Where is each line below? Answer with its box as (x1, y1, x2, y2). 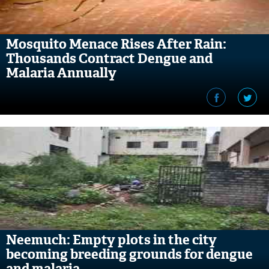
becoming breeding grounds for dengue (6, 246, 253, 263)
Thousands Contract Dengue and (6, 50, 213, 67)
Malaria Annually (6, 64, 116, 82)
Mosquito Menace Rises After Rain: (6, 35, 226, 53)
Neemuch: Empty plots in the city (6, 231, 217, 249)
